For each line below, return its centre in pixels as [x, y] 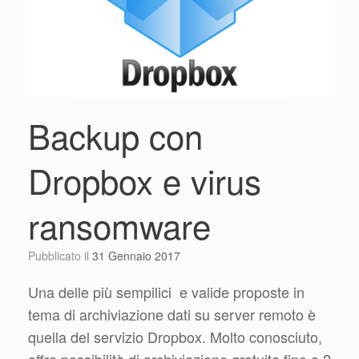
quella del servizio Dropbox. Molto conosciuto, [175, 337]
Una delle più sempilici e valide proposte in [166, 292]
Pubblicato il [64, 256]
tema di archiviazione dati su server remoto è [172, 315]
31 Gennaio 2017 [136, 256]
